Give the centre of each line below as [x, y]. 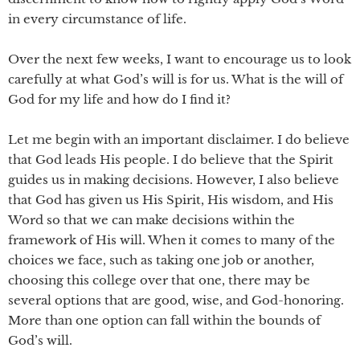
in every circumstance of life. [97, 19]
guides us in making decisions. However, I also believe [174, 180]
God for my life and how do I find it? [119, 99]
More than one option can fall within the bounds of [164, 320]
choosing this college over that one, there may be [159, 280]
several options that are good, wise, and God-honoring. [176, 300]
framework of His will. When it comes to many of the [172, 240]
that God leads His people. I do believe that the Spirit [171, 160]
